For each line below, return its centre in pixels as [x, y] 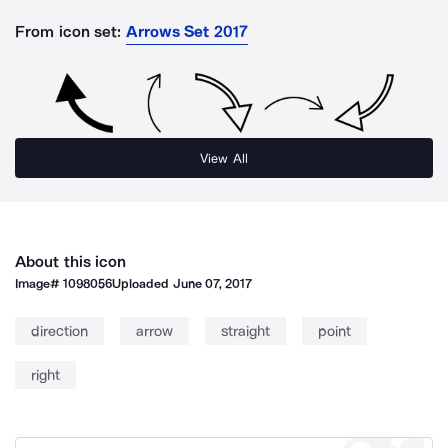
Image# [39, 283]
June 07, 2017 [212, 283]
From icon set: [68, 31]
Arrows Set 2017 [187, 31]
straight [245, 331]
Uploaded [142, 283]
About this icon [71, 261]
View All [224, 158]
